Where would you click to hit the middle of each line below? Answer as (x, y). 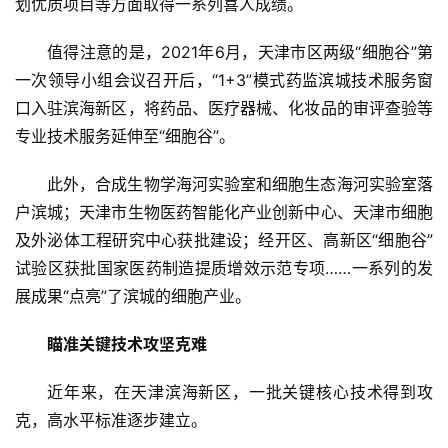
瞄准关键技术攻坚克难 (127, 344)
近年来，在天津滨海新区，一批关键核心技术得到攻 (240, 392)
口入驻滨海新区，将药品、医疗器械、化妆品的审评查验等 (224, 108)
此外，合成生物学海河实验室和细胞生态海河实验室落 (240, 184)
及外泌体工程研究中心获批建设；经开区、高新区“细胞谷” (224, 240)
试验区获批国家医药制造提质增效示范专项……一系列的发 (224, 268)
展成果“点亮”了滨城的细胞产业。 (133, 296)
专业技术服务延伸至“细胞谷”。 (125, 136)
